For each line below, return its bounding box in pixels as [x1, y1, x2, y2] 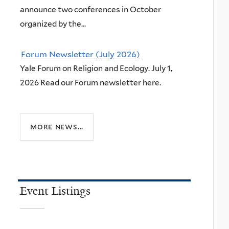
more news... [30, 121, 84, 131]
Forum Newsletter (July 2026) [21, 49, 140, 59]
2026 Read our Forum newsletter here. [20, 77, 161, 87]
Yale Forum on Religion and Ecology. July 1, [20, 63, 172, 73]
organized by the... [20, 19, 86, 29]
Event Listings [20, 184, 90, 199]
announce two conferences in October [20, 5, 161, 15]
